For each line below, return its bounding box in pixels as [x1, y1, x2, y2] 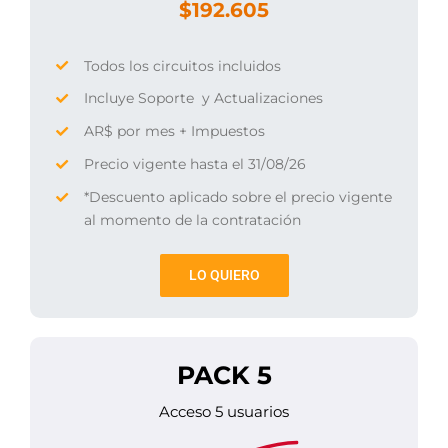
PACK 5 [176, 360, 272, 391]
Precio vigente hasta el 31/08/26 [83, 154, 306, 173]
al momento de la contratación [83, 210, 301, 229]
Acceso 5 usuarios [159, 402, 289, 422]
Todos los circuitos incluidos [83, 56, 281, 75]
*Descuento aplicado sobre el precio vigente [83, 187, 392, 206]
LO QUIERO [188, 266, 260, 283]
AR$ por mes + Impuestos [83, 122, 265, 141]
